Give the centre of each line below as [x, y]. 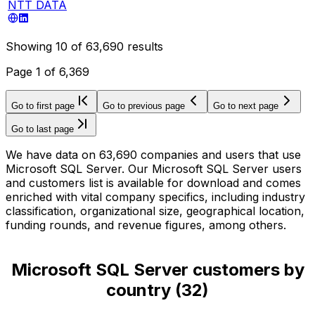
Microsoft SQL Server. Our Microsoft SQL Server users [154, 168]
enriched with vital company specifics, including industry [155, 197]
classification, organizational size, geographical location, [155, 211]
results [143, 46]
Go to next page [246, 105]
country [139, 290]
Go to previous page [144, 105]
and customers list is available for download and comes [153, 182]
